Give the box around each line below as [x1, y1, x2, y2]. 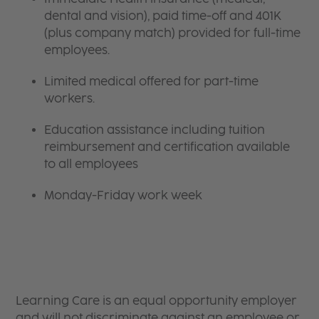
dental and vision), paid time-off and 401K [44, 9, 282, 23]
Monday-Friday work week [44, 188, 203, 202]
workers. [44, 91, 98, 105]
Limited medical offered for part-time [44, 74, 259, 88]
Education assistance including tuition [44, 122, 266, 137]
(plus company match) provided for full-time [44, 26, 301, 40]
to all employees [44, 157, 139, 171]
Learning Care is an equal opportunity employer [16, 293, 298, 308]
